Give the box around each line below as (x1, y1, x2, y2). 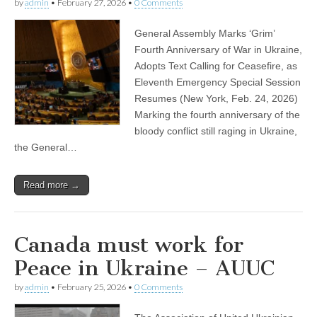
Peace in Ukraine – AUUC (14, 255, 275, 282)
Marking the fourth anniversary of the (134, 109, 300, 121)
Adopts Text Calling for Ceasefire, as (134, 60, 297, 72)
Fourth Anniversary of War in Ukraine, (134, 44, 302, 56)
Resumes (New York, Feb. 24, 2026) (134, 93, 298, 105)
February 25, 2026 (57, 282, 126, 293)
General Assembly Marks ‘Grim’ (134, 28, 275, 40)
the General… (14, 142, 77, 154)
